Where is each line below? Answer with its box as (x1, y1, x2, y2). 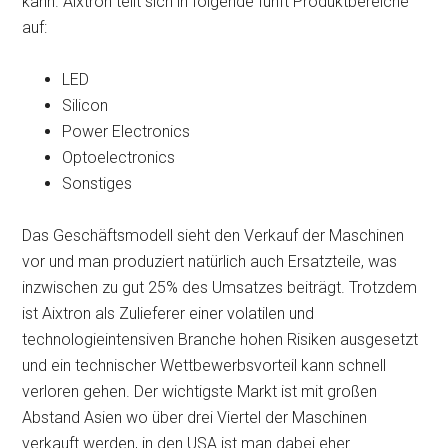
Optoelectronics (62, 148, 176, 167)
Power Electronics (62, 122, 191, 141)
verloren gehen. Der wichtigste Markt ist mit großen (22, 382, 378, 401)
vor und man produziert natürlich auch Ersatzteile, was (22, 252, 398, 271)
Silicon (62, 96, 109, 115)
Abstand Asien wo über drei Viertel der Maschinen (22, 408, 368, 427)
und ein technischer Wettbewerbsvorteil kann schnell (22, 356, 387, 375)
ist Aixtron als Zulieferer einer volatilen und (22, 304, 315, 323)
